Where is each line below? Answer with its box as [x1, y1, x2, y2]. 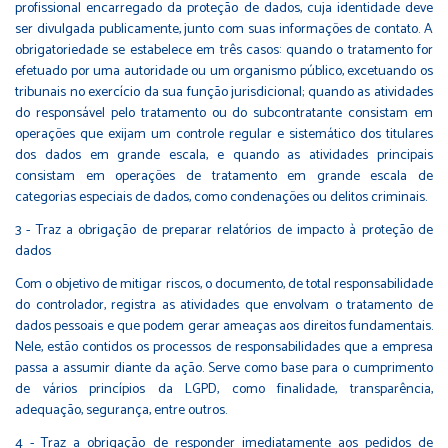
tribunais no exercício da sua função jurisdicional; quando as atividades [15, 80, 433, 104]
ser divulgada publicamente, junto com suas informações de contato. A [15, 17, 433, 41]
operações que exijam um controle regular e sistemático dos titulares [15, 122, 433, 146]
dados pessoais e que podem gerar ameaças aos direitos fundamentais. [15, 314, 433, 338]
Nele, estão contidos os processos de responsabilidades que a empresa [15, 335, 433, 359]
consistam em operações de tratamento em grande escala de [15, 164, 433, 188]
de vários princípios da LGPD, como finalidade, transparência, [15, 377, 433, 401]
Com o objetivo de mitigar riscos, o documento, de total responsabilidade [15, 272, 433, 296]
